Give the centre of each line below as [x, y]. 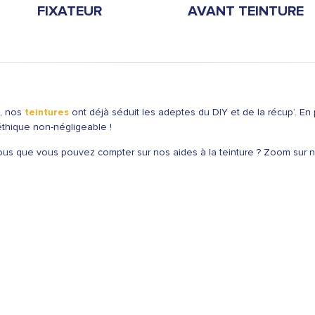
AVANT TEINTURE [245, 11]
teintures [47, 112]
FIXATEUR [70, 11]
